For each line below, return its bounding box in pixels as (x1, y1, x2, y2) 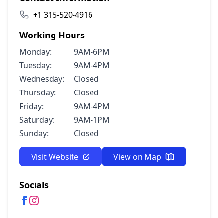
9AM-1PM (74, 114, 109, 125)
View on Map (113, 151, 161, 162)
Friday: (19, 101, 44, 111)
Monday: (19, 46, 52, 57)
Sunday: (19, 128, 49, 139)
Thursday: (19, 87, 56, 98)
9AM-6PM (74, 46, 109, 57)
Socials (19, 179, 49, 191)
